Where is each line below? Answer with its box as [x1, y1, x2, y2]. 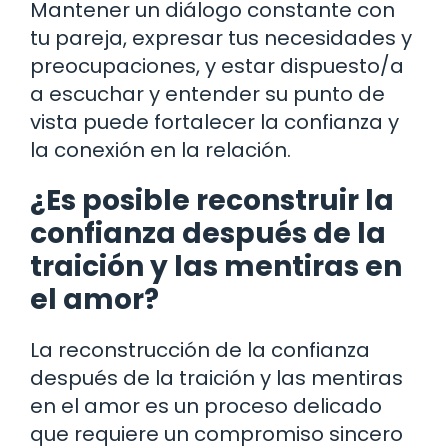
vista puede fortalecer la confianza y [30, 107, 399, 136]
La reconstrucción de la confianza [30, 335, 370, 364]
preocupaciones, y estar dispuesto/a [30, 51, 404, 80]
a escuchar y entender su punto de [30, 79, 385, 108]
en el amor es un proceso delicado [30, 391, 382, 420]
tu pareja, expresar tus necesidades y [30, 23, 412, 52]
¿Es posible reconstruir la [30, 180, 394, 220]
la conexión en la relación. [30, 135, 291, 164]
